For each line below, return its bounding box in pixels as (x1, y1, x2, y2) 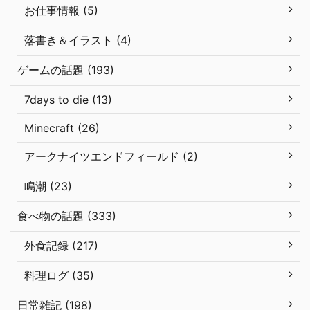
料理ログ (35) (24, 268, 94, 282)
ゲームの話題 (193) (17, 62, 114, 77)
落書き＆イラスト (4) (24, 33, 131, 47)
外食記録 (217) (24, 238, 98, 253)
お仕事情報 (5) (24, 3, 98, 17)
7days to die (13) (24, 92, 112, 107)
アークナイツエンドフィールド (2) (24, 149, 198, 163)
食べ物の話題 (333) (17, 208, 116, 223)
